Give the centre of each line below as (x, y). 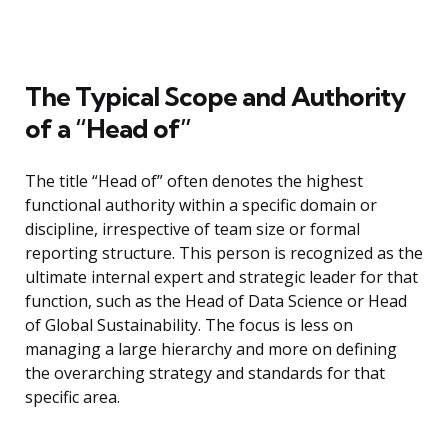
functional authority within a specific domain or (201, 205)
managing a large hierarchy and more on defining (211, 349)
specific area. (72, 397)
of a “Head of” (108, 129)
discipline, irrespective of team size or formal (192, 229)
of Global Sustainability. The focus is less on (189, 325)
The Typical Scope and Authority (215, 97)
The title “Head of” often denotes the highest (194, 181)
